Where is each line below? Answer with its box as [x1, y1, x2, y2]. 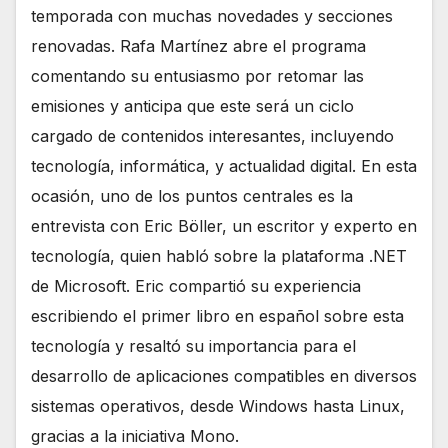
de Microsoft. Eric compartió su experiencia [31, 275, 361, 296]
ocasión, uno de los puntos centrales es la [31, 185, 353, 206]
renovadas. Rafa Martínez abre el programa [31, 35, 366, 56]
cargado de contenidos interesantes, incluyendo [31, 125, 394, 146]
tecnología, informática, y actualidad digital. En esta [31, 155, 417, 176]
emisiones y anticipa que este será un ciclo [31, 95, 354, 116]
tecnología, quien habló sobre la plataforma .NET [31, 245, 407, 266]
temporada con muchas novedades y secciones [31, 5, 393, 26]
